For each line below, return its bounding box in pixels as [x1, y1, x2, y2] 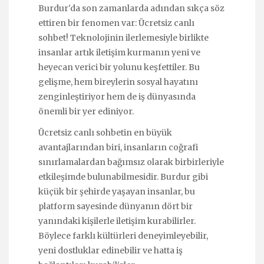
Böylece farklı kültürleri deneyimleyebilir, [38, 230, 208, 241]
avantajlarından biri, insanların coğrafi [38, 141, 198, 153]
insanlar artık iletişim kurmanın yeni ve [38, 47, 200, 58]
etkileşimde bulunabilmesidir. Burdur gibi [38, 171, 208, 182]
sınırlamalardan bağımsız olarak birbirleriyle [38, 156, 224, 167]
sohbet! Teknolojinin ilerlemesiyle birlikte [38, 32, 209, 43]
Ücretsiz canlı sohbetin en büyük [38, 127, 172, 138]
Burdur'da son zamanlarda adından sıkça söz [38, 2, 225, 14]
